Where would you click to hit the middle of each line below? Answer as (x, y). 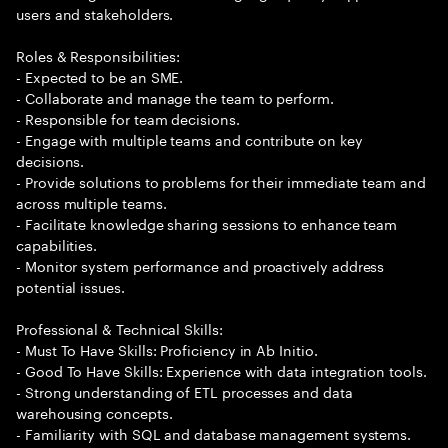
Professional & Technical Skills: (119, 328)
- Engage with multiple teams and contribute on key (189, 139)
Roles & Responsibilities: (98, 55)
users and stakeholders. (95, 13)
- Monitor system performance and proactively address (200, 265)
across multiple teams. (91, 202)
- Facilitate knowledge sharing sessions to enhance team (207, 223)
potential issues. (70, 286)
